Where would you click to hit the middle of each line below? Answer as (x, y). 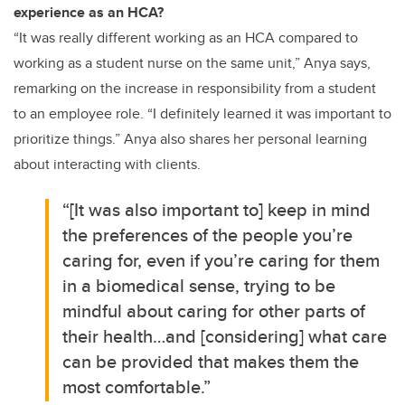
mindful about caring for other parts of (214, 310)
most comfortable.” (137, 386)
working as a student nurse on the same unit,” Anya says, (192, 62)
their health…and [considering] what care (225, 335)
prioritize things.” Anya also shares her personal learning (190, 138)
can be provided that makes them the (211, 361)
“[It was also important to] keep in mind (217, 209)
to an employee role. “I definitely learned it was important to (202, 113)
